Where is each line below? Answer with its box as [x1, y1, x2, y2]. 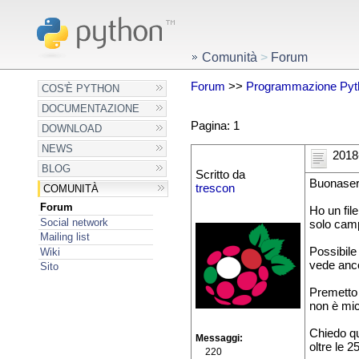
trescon [195, 182, 235, 196]
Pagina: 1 [190, 119, 240, 132]
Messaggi [195, 333, 240, 345]
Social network [39, 216, 108, 228]
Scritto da [195, 168, 245, 182]
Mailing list [39, 231, 90, 244]
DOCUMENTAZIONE [42, 103, 140, 115]
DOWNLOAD [42, 123, 103, 135]
